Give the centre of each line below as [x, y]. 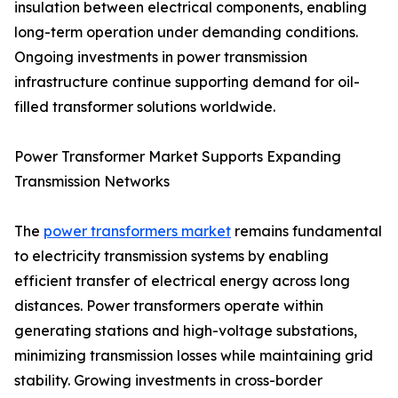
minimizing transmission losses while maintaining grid [194, 356]
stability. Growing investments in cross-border [168, 381]
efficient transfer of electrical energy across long [182, 281]
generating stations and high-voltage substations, [186, 331]
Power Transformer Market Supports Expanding [178, 157]
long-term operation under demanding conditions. [186, 32]
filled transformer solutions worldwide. [145, 107]
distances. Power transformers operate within [169, 306]
